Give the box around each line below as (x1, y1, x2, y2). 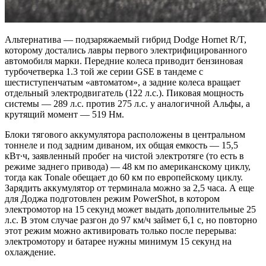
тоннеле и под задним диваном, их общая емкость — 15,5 (5, 140, 238, 150)
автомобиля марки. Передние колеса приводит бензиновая (5, 55, 243, 66)
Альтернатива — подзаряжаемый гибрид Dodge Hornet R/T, (5, 34, 246, 45)
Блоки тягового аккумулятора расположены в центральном (5, 129, 245, 140)
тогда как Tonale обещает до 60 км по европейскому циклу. (5, 172, 243, 182)
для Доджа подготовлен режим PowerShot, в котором (5, 193, 220, 204)
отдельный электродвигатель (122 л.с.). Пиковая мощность (5, 87, 243, 98)
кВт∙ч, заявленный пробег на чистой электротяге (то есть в (5, 150, 244, 161)
